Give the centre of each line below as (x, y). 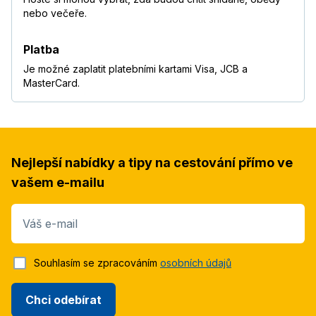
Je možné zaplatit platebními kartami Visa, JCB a (135, 69)
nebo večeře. (55, 13)
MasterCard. (51, 83)
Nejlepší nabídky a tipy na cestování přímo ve (152, 163)
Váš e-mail (50, 224)
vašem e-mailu (58, 183)
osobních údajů (196, 263)
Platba (41, 50)
